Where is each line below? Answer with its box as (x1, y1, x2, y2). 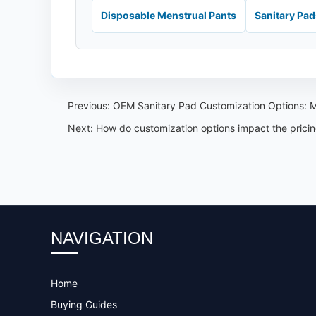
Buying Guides (51, 298, 117, 310)
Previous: (68, 99, 113, 111)
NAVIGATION (51, 229, 153, 248)
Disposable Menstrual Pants (101, 9, 236, 21)
